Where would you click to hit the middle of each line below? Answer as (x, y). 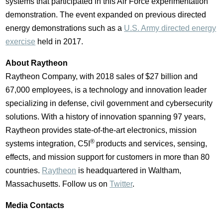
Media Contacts (35, 206)
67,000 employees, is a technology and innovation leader (106, 90)
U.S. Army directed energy (170, 28)
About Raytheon (37, 63)
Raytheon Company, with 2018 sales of (76, 77)
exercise (21, 42)
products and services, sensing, (152, 144)
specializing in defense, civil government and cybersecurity (109, 104)
